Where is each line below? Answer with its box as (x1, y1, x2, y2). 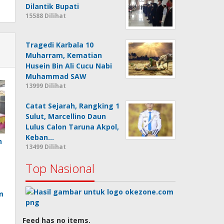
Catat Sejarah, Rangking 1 (25, 101, 120, 110)
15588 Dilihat (25, 11, 66, 20)
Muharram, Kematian (25, 50, 102, 60)
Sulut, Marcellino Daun (25, 111, 106, 121)
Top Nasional (25, 160, 95, 176)
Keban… (25, 132, 54, 142)
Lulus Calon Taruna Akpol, (25, 122, 119, 131)
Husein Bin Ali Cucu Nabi (25, 61, 112, 70)
